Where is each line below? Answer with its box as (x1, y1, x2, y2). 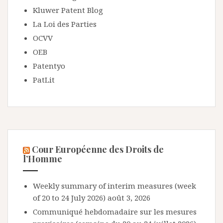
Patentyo (33, 61, 65, 71)
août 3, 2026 (108, 193, 150, 203)
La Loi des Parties (33, 19, 97, 29)
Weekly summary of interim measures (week (33, 181, 196, 191)
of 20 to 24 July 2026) (33, 193, 106, 203)
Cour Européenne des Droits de (32, 143, 164, 155)
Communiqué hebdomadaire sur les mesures (33, 207, 197, 217)
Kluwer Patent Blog (33, 5, 103, 15)
